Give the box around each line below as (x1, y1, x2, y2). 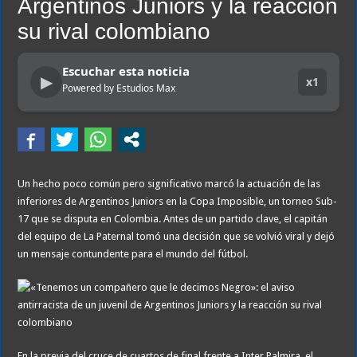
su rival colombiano (18, 19, 211, 45)
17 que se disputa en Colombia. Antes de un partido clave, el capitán (18, 213, 328, 226)
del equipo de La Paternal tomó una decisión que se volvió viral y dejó (18, 230, 335, 243)
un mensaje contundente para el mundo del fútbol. (18, 248, 249, 261)
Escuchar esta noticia (62, 63, 190, 80)
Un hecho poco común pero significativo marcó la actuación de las (18, 178, 321, 190)
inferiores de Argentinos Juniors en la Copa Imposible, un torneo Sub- (18, 195, 338, 208)
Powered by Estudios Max (62, 81, 176, 96)
